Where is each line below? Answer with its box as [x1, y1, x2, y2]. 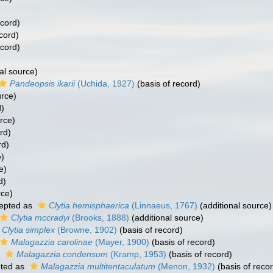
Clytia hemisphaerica [49, 200, 129, 210]
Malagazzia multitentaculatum [41, 261, 155, 271]
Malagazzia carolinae [11, 237, 93, 247]
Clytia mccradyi [11, 213, 69, 222]
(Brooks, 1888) [69, 213, 129, 222]
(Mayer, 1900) [93, 237, 149, 247]
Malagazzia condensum [16, 249, 108, 259]
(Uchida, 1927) [75, 79, 135, 88]
